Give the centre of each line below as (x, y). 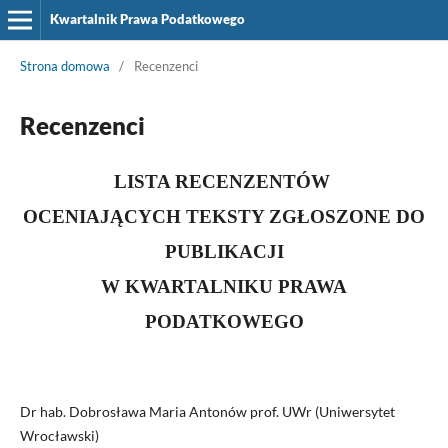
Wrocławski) (59, 435)
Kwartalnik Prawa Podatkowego (147, 19)
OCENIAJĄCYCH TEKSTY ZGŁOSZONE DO (224, 216)
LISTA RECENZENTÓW (224, 181)
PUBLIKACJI (224, 251)
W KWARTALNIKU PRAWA (224, 286)
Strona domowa (64, 65)
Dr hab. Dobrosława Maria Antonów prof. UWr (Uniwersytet (207, 411)
